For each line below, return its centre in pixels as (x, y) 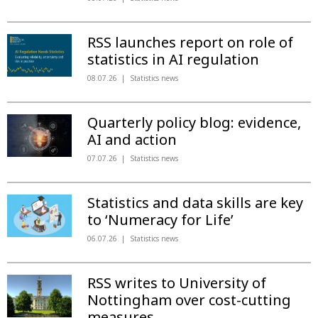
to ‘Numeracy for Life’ (160, 220)
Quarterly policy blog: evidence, (194, 122)
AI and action (132, 139)
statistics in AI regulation (173, 59)
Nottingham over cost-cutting (189, 300)
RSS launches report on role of (190, 42)
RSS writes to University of (176, 283)
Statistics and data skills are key (195, 203)
